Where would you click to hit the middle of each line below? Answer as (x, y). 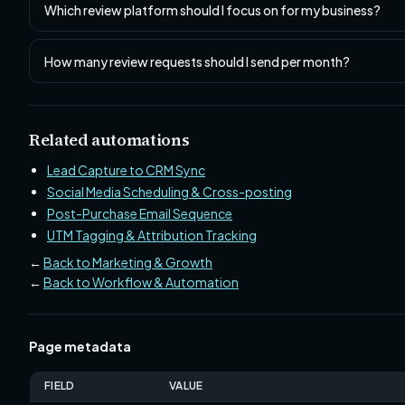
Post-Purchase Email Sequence (140, 213)
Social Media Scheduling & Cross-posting (170, 192)
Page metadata (80, 346)
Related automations (109, 140)
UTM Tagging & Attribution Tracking (152, 235)
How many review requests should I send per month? (197, 61)
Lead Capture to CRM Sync (126, 170)
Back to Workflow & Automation (141, 282)
